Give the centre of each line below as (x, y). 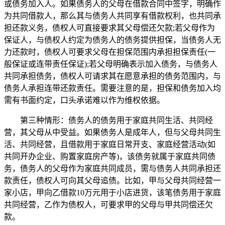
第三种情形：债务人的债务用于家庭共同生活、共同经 (108, 121)
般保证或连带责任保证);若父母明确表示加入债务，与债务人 (111, 64)
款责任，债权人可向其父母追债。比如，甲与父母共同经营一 (113, 181)
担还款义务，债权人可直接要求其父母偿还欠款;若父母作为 (109, 28)
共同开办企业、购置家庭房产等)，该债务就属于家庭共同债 (110, 157)
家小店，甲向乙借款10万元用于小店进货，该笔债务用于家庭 (113, 193)
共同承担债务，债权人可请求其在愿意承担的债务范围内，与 (113, 76)
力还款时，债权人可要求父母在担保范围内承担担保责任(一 (110, 52)
